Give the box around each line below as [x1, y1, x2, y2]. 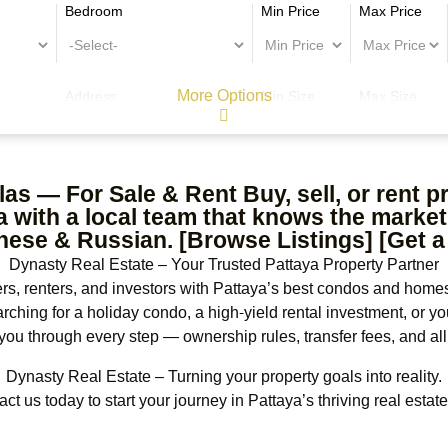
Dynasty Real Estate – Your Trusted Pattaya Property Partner [9, 252, 439, 277]
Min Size [260, 86, 315, 108]
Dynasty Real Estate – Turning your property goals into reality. [6, 364, 442, 389]
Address [65, 86, 118, 108]
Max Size [358, 86, 417, 108]
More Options [176, 83, 272, 108]
